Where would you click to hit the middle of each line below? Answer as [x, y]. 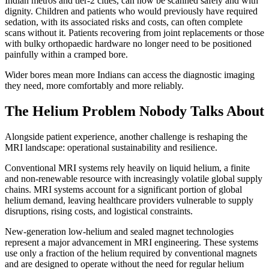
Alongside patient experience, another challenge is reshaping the [126, 137]
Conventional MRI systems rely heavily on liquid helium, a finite [127, 168]
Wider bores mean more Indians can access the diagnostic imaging [130, 75]
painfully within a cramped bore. [66, 55]
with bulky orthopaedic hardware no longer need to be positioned [128, 44]
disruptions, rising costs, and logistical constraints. [99, 211]
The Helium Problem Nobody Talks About [134, 111]
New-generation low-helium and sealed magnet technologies [119, 232]
